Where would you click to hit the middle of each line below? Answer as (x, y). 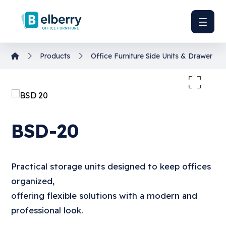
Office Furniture (118, 56)
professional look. (47, 210)
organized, (33, 181)
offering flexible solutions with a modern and (104, 195)
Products (55, 56)
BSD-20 (45, 131)
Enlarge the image (148, 82)
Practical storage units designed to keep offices (111, 166)
